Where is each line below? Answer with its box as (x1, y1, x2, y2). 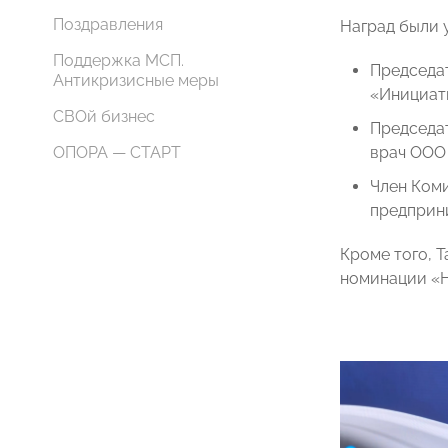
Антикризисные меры (53, 71, 219, 90)
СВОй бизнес (53, 107, 155, 126)
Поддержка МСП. (53, 51, 184, 70)
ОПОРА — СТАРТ (53, 143, 181, 162)
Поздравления (53, 15, 163, 34)
